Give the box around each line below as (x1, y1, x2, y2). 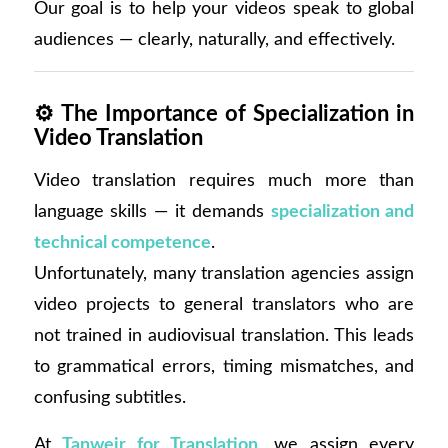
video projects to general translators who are (33, 295, 415, 315)
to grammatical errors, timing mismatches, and (33, 357, 415, 377)
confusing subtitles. (33, 388, 186, 408)
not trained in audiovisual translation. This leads (33, 326, 415, 346)
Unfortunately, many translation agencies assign (33, 264, 415, 284)
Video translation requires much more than (33, 171, 415, 191)
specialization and (270, 202, 415, 222)
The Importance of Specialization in (60, 102, 415, 125)
